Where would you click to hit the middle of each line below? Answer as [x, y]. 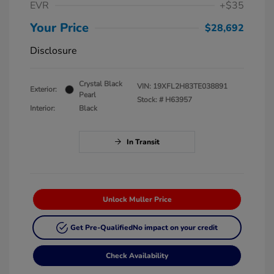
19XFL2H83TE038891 [190, 87]
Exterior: [43, 90]
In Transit [143, 142]
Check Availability [137, 256]
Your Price [59, 28]
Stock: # [150, 100]
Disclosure [54, 51]
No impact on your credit [176, 228]
